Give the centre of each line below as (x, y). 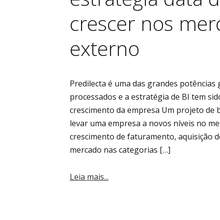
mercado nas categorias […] (120, 150)
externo (105, 48)
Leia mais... (89, 177)
